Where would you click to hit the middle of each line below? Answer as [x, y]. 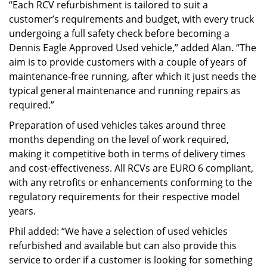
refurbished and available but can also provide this [123, 246]
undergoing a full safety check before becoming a [119, 34]
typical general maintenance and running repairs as [125, 91]
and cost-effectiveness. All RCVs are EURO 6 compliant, [131, 168]
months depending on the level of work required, [119, 140]
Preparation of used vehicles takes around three [117, 125]
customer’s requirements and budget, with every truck [131, 19]
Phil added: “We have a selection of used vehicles [118, 232]
